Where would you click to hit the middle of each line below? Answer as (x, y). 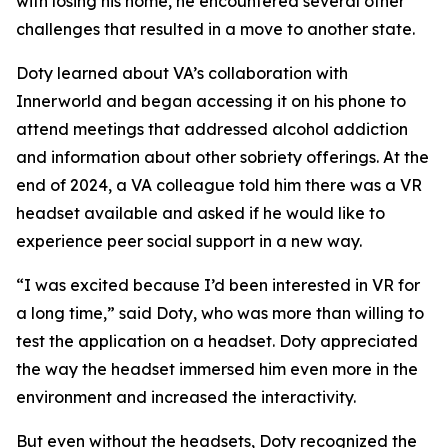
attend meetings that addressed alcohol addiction (212, 129)
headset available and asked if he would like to (200, 213)
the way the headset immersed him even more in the (217, 369)
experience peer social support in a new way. (189, 241)
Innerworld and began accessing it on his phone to (211, 101)
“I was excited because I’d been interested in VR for (218, 285)
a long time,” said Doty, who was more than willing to (220, 313)
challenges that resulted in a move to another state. (219, 29)
